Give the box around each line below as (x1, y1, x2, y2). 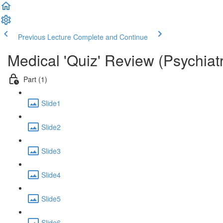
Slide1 (41, 98, 61, 108)
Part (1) (23, 74, 47, 84)
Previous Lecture (18, 32, 71, 42)
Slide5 (41, 193, 61, 204)
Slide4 (41, 169, 61, 180)
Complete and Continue (73, 32, 148, 42)
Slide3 (41, 145, 61, 156)
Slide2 (41, 121, 61, 132)
